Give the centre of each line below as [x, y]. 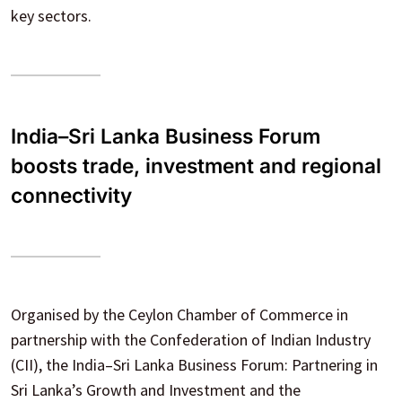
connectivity [71, 195]
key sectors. [51, 15]
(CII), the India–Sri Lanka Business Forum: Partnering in [194, 364]
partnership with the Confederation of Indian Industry [191, 339]
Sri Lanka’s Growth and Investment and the [156, 389]
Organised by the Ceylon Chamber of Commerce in [179, 314]
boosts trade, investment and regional [196, 165]
